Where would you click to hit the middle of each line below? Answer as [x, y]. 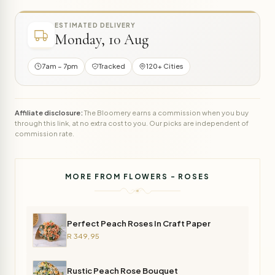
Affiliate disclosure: [49, 112]
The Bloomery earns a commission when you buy [166, 112]
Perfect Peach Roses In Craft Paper [139, 223]
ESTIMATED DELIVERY [95, 25]
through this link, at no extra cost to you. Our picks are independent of [132, 122]
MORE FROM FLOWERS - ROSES [137, 177]
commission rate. [45, 133]
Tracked [112, 66]
